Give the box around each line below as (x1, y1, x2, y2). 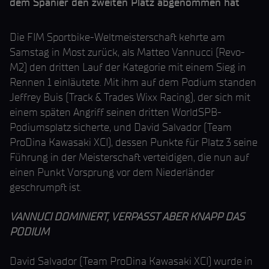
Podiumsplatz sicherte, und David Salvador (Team (10, 121, 232, 134)
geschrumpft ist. (10, 181, 82, 194)
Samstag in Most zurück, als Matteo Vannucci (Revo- (10, 46, 245, 59)
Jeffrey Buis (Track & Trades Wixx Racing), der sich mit (10, 91, 250, 104)
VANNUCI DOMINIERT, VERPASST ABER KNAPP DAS (10, 210, 244, 223)
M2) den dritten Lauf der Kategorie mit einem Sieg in (10, 61, 246, 74)
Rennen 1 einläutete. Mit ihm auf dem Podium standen (10, 76, 256, 89)
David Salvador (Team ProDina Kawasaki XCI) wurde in (10, 255, 253, 268)
